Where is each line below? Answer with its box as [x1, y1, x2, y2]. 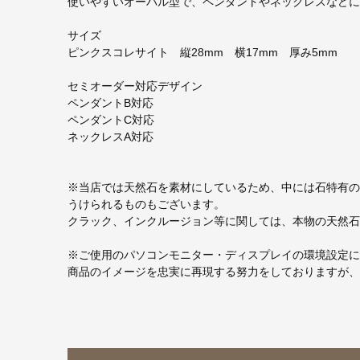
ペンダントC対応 [67, 113, 154, 127]
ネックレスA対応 [67, 130, 153, 144]
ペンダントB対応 [67, 96, 153, 110]
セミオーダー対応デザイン [67, 80, 202, 93]
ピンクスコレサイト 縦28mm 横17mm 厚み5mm [67, 46, 349, 59]
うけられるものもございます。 [67, 198, 225, 211]
